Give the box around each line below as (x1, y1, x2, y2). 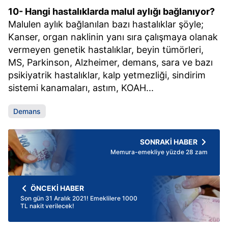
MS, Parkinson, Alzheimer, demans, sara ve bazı (8, 57, 213, 68)
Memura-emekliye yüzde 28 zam (110, 148, 208, 156)
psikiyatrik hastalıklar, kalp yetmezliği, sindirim (8, 70, 206, 80)
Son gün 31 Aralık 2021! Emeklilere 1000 (20, 194, 137, 202)
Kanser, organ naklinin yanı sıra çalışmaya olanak (8, 32, 218, 42)
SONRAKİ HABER (140, 137, 197, 146)
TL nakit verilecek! (20, 202, 74, 210)
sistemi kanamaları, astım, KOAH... (8, 82, 154, 93)
